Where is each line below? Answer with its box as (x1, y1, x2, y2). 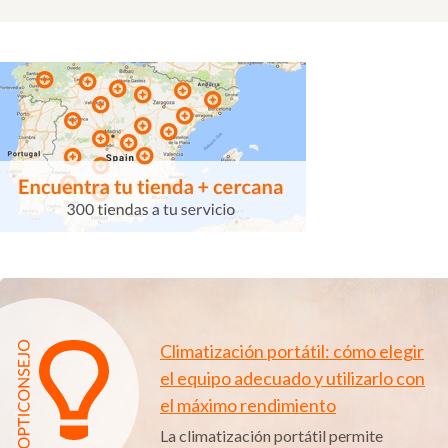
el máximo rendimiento (160, 393, 336, 416)
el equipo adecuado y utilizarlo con (160, 366, 425, 389)
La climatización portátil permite (160, 425, 383, 445)
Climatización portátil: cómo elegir (160, 339, 424, 362)
